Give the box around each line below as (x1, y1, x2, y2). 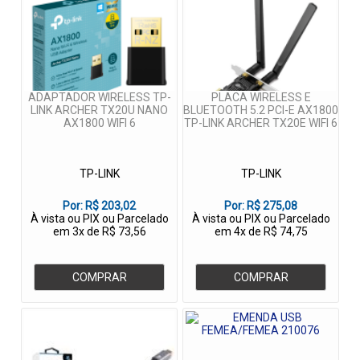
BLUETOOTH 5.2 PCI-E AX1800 (183, 104, 338, 117)
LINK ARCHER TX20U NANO (31, 104, 168, 117)
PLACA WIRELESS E (211, 91, 311, 104)
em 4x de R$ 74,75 (214, 225, 308, 239)
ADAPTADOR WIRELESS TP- (27, 91, 171, 104)
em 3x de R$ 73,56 (52, 225, 146, 239)
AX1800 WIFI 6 (63, 117, 136, 130)
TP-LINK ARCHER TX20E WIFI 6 (184, 117, 337, 130)
